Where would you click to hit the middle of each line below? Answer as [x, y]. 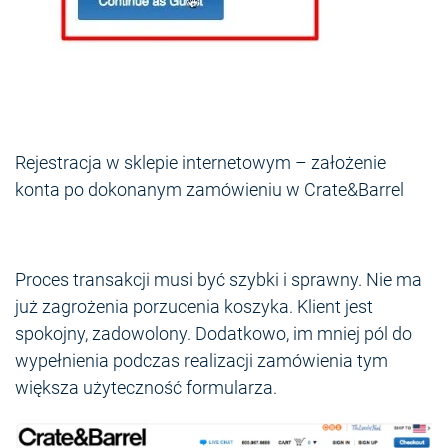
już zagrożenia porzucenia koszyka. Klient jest [194, 307]
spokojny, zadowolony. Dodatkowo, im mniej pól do [213, 334]
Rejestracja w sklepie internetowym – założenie [200, 163]
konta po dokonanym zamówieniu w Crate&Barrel [209, 190]
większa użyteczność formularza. [146, 388]
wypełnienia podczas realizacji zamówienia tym [201, 361]
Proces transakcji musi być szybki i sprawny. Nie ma [218, 280]
